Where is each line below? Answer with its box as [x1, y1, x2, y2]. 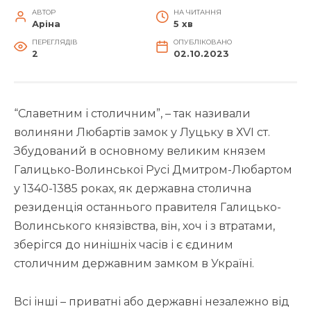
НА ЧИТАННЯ [173, 8, 221, 17]
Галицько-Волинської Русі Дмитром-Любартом [14, 163, 292, 177]
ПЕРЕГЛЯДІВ [31, 38, 78, 47]
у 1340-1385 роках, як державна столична [14, 182, 251, 196]
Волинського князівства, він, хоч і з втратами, [14, 219, 275, 233]
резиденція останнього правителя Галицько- [14, 201, 281, 215]
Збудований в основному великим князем [14, 144, 266, 158]
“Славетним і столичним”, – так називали [14, 107, 251, 121]
